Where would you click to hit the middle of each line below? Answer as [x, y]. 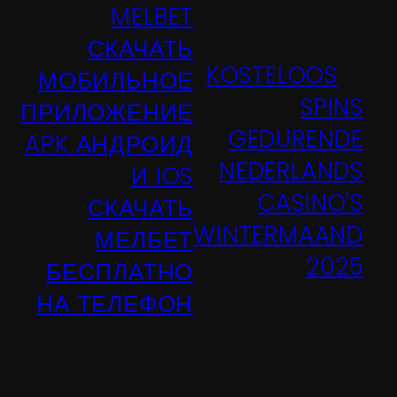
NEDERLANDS [291, 171]
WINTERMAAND [278, 235]
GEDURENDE [296, 140]
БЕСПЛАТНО [120, 272]
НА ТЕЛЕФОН [115, 304]
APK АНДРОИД [109, 144]
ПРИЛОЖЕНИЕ [107, 112]
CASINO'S [310, 203]
